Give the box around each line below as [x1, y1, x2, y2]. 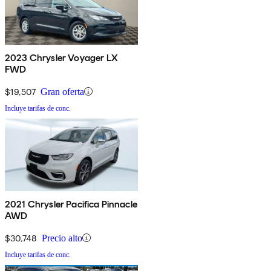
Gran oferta [41, 86, 84, 97]
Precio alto [42, 232, 82, 243]
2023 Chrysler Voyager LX [5, 51, 118, 64]
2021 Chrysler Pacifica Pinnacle [5, 198, 137, 210]
